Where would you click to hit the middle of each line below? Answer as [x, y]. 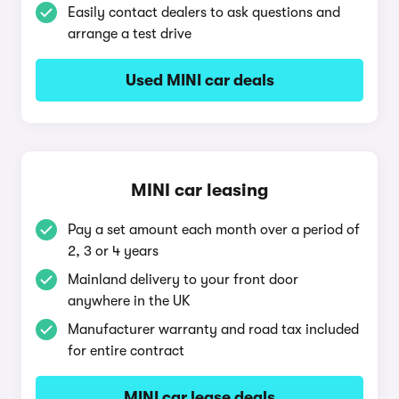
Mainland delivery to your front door [183, 280]
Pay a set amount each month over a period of [214, 230]
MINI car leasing [199, 190]
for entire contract [126, 351]
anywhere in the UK [129, 301]
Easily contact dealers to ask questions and [204, 12]
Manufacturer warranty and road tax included [213, 330]
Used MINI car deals [199, 80]
